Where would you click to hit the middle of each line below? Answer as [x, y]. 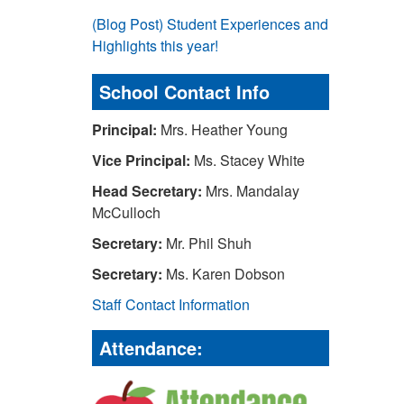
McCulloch [126, 212]
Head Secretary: [147, 191]
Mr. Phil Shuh [207, 243]
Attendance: [151, 348]
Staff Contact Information [171, 304]
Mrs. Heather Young [222, 129]
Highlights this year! [155, 46]
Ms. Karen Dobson [225, 274]
